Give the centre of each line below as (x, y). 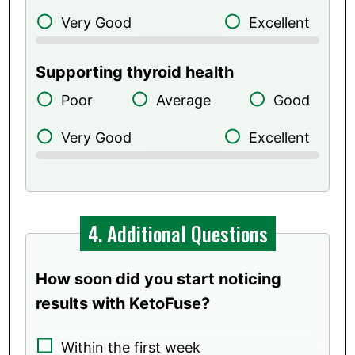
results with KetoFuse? (123, 303)
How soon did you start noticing (159, 279)
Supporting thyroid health (135, 72)
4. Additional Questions (177, 233)
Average (183, 100)
